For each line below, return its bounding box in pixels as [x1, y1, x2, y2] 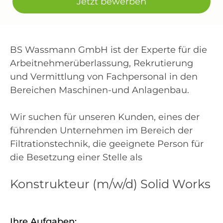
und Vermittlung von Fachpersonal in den [10, 71, 198, 82]
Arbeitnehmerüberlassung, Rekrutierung [10, 58, 193, 69]
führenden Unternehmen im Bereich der [10, 125, 193, 136]
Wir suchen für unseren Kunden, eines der [10, 111, 200, 122]
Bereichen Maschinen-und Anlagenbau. [10, 85, 189, 96]
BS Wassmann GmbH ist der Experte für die [10, 44, 207, 55]
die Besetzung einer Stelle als [10, 152, 145, 163]
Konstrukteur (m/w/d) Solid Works [10, 177, 211, 191]
